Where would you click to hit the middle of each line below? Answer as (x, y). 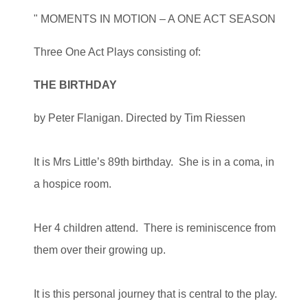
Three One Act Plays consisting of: (117, 52)
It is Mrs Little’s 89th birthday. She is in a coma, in (154, 162)
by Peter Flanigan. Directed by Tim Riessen (140, 118)
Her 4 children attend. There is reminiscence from (155, 228)
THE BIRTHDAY (75, 85)
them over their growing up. (100, 250)
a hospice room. (73, 184)
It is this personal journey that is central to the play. (155, 294)
